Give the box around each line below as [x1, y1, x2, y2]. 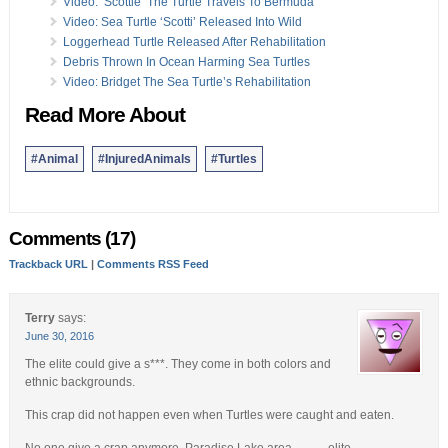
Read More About [24, 102, 185, 127]
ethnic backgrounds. [24, 374, 135, 389]
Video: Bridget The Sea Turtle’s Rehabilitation [62, 74, 311, 89]
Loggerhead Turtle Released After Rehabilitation [62, 34, 326, 49]
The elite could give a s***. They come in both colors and [24, 356, 331, 371]
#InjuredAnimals [97, 151, 191, 166]
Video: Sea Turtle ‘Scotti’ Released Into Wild [62, 14, 302, 29]
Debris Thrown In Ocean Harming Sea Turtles [62, 54, 310, 69]
